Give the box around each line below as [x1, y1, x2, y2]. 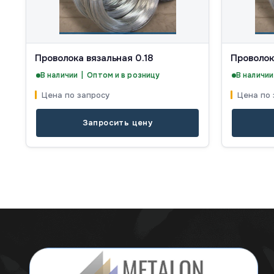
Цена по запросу [42, 90, 109, 101]
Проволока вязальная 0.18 [35, 52, 154, 65]
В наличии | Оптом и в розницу [40, 70, 160, 81]
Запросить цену [82, 117, 153, 128]
